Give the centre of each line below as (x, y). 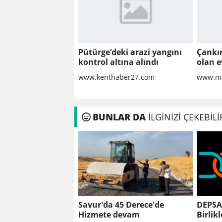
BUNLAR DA (119, 117)
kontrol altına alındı (118, 62)
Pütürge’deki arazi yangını (130, 52)
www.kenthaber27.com (116, 77)
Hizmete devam (109, 215)
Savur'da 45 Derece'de (121, 205)
